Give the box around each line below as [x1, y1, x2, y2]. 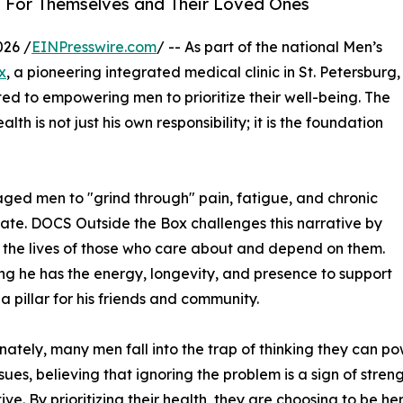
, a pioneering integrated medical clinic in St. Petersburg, [6, 62, 400, 81]
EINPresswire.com [31, 37, 157, 56]
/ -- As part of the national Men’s [157, 37, 382, 56]
